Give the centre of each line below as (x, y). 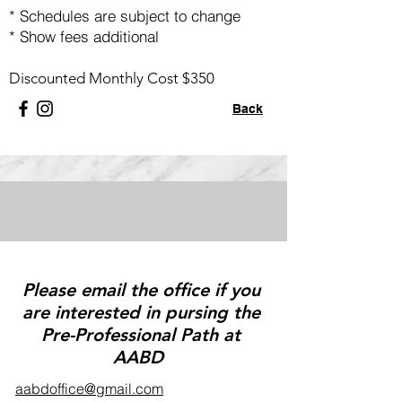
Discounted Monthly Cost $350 (112, 78)
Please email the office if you (141, 290)
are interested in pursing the (141, 312)
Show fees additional (89, 36)
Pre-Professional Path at (141, 335)
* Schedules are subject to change (125, 16)
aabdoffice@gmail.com (89, 389)
